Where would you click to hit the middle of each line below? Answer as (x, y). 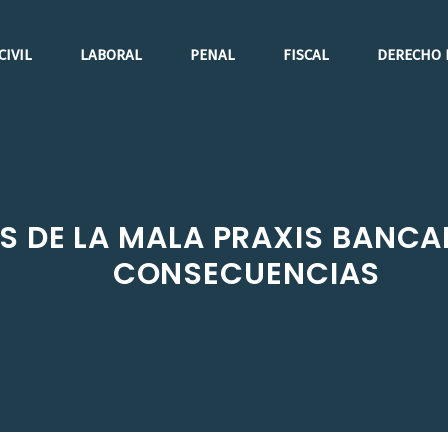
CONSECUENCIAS (246, 274)
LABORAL (111, 55)
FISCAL (306, 55)
